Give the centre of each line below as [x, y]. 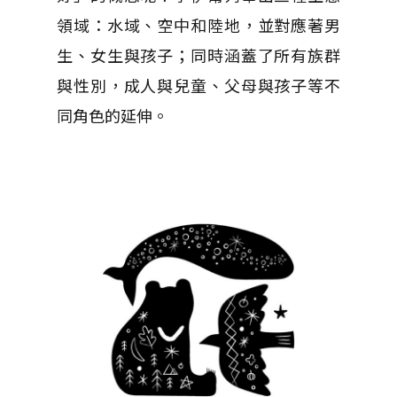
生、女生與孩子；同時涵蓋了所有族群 [198, 55]
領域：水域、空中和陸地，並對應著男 [198, 25]
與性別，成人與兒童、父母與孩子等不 [198, 85]
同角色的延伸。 [113, 115]
